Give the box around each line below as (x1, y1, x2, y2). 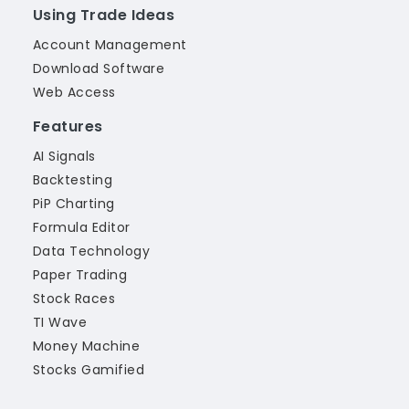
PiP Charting (33, 194, 115, 214)
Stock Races (33, 289, 116, 309)
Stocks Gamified (33, 361, 145, 380)
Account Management (33, 36, 187, 55)
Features (33, 116, 103, 138)
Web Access (33, 83, 116, 102)
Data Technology (33, 242, 151, 261)
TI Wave (33, 313, 88, 332)
